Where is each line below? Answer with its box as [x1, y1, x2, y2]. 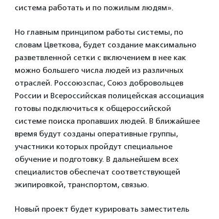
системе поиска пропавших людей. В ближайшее [15, 116, 200, 126]
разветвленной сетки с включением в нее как [15, 53, 186, 62]
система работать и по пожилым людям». [15, 3, 174, 12]
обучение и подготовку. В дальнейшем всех [15, 154, 178, 164]
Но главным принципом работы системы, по [15, 27, 183, 37]
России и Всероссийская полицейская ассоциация [15, 91, 204, 100]
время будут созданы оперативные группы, [15, 129, 178, 138]
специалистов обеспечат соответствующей [15, 167, 180, 176]
